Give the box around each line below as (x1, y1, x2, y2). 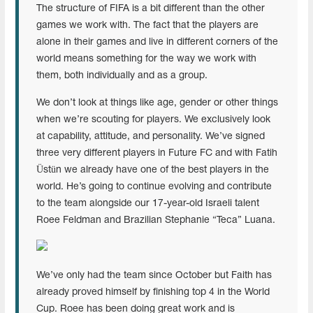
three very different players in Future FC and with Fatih (36, 148, 277, 158)
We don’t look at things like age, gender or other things (36, 98, 278, 108)
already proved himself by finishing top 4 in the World (36, 287, 270, 297)
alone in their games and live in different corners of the (36, 37, 278, 47)
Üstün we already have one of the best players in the (36, 165, 269, 175)
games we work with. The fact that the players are (36, 20, 259, 30)
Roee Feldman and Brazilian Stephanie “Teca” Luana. (36, 215, 275, 225)
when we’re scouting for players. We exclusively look (36, 115, 270, 124)
